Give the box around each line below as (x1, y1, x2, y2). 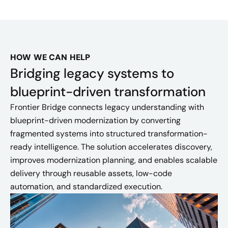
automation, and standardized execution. (10, 181, 162, 192)
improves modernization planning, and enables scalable (10, 154, 217, 165)
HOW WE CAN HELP (10, 51, 91, 63)
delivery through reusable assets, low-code (10, 167, 172, 179)
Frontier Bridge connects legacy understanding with (10, 101, 204, 112)
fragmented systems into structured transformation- (10, 128, 208, 139)
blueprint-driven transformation (10, 82, 206, 100)
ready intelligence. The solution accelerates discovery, (10, 141, 212, 152)
